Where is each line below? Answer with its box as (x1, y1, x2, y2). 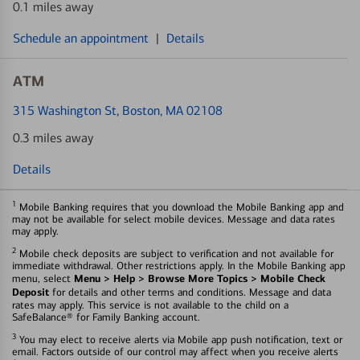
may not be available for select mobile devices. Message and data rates (12, 213, 335, 225)
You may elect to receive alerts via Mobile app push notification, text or (16, 333, 342, 346)
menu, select (12, 272, 74, 284)
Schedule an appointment (13, 31, 149, 46)
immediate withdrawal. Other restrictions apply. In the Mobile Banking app (12, 260, 346, 272)
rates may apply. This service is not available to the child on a (12, 299, 288, 311)
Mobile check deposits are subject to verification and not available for (16, 247, 333, 260)
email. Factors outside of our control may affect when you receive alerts (12, 346, 338, 358)
